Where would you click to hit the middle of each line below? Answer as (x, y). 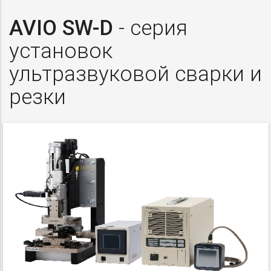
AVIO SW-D (61, 28)
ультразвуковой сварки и (135, 74)
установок (61, 51)
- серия (150, 28)
